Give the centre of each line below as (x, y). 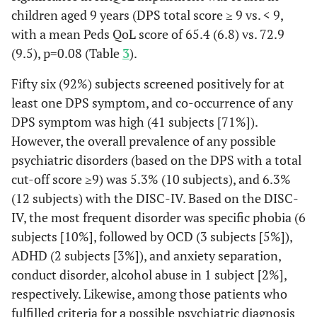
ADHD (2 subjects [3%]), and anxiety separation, (146, 255)
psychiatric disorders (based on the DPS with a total (156, 160)
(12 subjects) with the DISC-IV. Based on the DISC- (155, 198)
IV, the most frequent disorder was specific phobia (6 (158, 217)
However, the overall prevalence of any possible (144, 141)
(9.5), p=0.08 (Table (67, 53)
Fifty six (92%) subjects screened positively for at (148, 83)
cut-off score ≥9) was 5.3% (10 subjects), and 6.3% (151, 179)
